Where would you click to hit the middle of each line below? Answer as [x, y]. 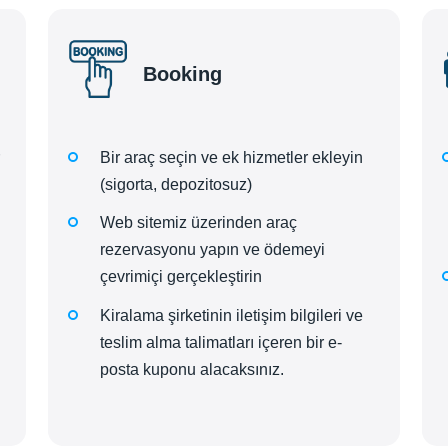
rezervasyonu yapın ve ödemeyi [212, 250]
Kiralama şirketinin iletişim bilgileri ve [231, 315]
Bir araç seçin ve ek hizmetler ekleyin [231, 158]
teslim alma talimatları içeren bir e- [221, 342]
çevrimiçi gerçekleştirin [181, 277]
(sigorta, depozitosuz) [176, 185]
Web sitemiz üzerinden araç [198, 223]
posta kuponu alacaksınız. [192, 369]
